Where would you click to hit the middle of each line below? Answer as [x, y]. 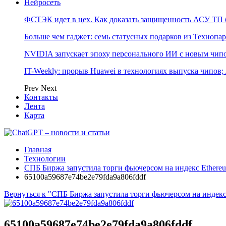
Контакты [41, 97]
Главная [38, 150]
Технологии [45, 159]
